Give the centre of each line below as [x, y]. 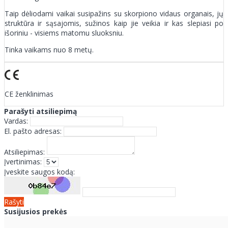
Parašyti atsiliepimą [40, 111]
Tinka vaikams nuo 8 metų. [49, 49]
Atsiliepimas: [24, 152]
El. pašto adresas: [33, 131]
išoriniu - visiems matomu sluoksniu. [64, 33]
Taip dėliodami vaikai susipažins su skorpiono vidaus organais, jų [114, 13]
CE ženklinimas [29, 94]
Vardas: [16, 121]
